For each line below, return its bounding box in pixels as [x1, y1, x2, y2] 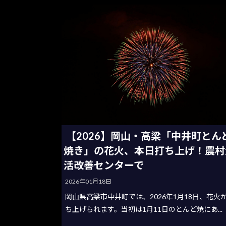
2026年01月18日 [65, 177, 112, 185]
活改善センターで [63, 159, 144, 172]
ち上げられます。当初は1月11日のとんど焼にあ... [65, 204, 223, 213]
